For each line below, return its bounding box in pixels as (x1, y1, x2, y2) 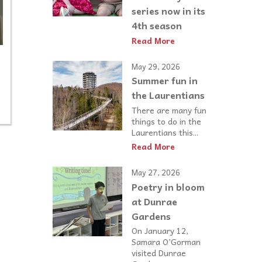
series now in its (132, 2, 205, 18)
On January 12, (132, 224, 188, 237)
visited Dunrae (132, 246, 186, 260)
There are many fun (132, 103, 206, 116)
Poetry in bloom (132, 179, 205, 195)
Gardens (132, 208, 171, 224)
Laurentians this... (132, 125, 198, 139)
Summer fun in (132, 73, 198, 88)
